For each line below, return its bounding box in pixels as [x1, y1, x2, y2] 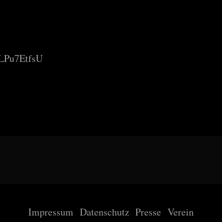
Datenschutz [79, 205, 129, 219]
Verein [167, 205, 194, 219]
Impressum [28, 205, 73, 219]
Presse [135, 205, 162, 219]
